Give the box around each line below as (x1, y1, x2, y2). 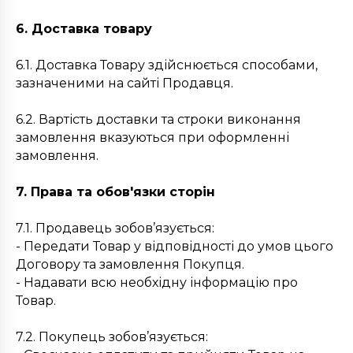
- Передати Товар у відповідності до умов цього (16, 239, 333, 254)
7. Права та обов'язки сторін (16, 184, 215, 199)
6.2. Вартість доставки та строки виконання (16, 112, 301, 127)
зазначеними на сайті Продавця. (16, 76, 233, 91)
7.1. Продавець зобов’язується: (16, 221, 214, 236)
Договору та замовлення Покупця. (16, 257, 244, 272)
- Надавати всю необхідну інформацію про (16, 275, 298, 290)
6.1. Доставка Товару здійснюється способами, (16, 58, 318, 72)
